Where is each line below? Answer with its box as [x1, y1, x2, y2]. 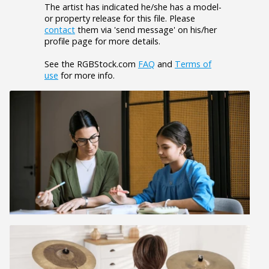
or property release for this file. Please [44, 12, 195, 24]
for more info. [58, 69, 115, 81]
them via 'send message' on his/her [75, 23, 217, 35]
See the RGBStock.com [44, 58, 138, 70]
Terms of [175, 58, 211, 70]
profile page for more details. [44, 35, 160, 47]
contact [44, 23, 75, 35]
